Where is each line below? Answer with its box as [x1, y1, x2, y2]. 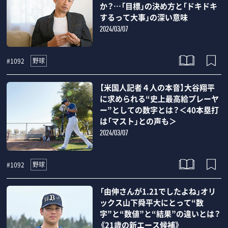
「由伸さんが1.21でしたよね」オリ [99, 185, 216, 197]
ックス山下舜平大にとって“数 [99, 196, 204, 208]
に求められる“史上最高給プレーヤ [99, 93, 219, 104]
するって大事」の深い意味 [99, 12, 188, 23]
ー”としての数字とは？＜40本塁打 [99, 104, 219, 116]
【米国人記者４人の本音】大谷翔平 [99, 81, 215, 93]
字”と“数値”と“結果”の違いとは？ [99, 208, 220, 219]
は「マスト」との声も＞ [99, 115, 177, 127]
